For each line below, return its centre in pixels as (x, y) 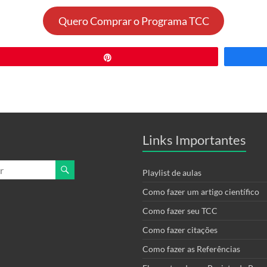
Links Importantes (194, 140)
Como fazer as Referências (191, 249)
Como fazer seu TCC (180, 211)
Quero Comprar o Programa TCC (133, 21)
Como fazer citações (180, 230)
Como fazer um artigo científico (201, 192)
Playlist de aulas (172, 173)
